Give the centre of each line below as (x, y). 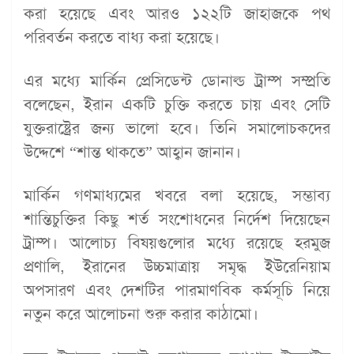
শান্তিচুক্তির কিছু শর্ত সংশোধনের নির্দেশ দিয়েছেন (177, 219)
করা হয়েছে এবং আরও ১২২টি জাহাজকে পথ (177, 14)
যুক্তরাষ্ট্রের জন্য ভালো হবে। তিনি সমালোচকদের (177, 128)
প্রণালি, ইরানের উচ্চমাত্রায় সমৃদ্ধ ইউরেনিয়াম (177, 267)
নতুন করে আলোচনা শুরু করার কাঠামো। (141, 314)
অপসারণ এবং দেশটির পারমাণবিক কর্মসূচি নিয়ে (177, 290)
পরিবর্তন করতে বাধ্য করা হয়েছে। (122, 38)
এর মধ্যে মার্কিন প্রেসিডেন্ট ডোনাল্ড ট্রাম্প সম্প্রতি (177, 81)
